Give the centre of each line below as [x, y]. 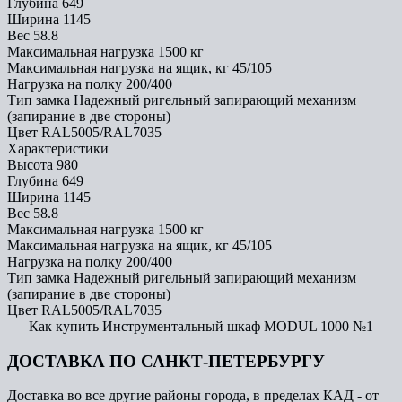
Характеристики [58, 148]
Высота [30, 164]
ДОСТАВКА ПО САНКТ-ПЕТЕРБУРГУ [166, 361]
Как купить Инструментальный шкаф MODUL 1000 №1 [201, 326]
